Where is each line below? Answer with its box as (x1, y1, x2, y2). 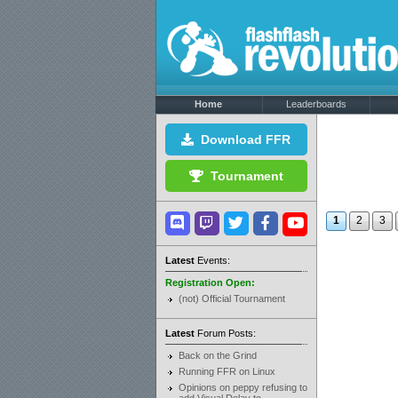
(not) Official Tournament (178, 293, 285, 304)
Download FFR (194, 132, 291, 147)
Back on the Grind (178, 350, 257, 361)
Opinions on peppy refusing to (178, 382, 307, 393)
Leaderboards (285, 99, 346, 109)
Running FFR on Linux (178, 366, 275, 377)
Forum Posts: (194, 328, 256, 338)
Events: (194, 255, 230, 266)
